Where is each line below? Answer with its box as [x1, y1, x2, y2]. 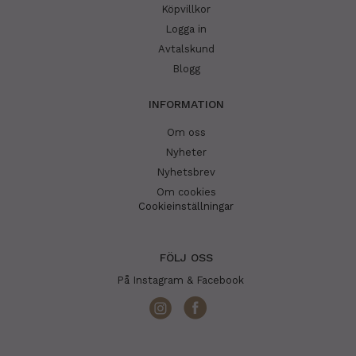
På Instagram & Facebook [117, 274, 247, 287]
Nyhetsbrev [157, 166, 215, 179]
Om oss [166, 126, 206, 139]
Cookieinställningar [138, 200, 234, 213]
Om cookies [156, 186, 216, 199]
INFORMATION [148, 98, 224, 111]
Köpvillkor [161, 3, 211, 16]
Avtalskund [157, 43, 215, 56]
